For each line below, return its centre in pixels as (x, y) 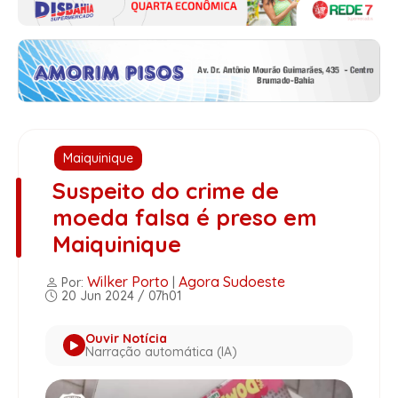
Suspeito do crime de (165, 190)
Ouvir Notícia (126, 338)
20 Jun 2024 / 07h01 (119, 295)
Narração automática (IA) (161, 351)
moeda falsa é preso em (184, 217)
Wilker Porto (128, 281)
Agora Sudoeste (232, 281)
